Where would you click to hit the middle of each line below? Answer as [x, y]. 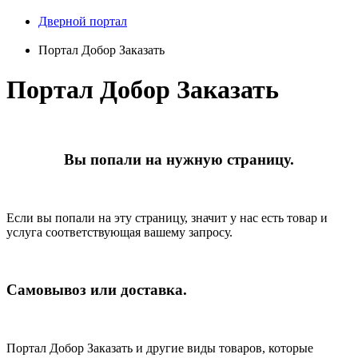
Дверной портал [83, 22]
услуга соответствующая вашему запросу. [119, 232]
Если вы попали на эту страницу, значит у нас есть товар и [167, 217]
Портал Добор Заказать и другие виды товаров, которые [160, 348]
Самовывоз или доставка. [97, 290]
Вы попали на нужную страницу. [179, 159]
